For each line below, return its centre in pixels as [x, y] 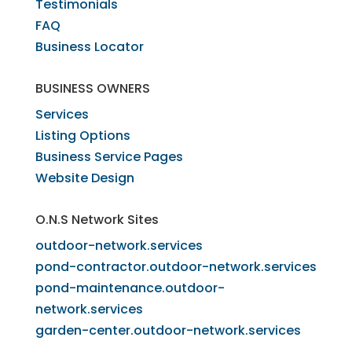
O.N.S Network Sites [97, 219]
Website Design [84, 178]
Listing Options [82, 135]
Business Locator [89, 46]
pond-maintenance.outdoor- [130, 288]
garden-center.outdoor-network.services [168, 330]
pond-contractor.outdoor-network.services [176, 266]
